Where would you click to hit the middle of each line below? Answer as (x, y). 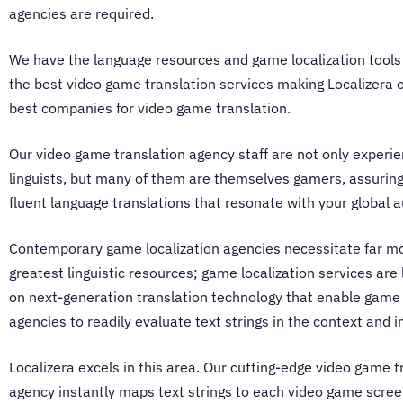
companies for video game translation (164, 108)
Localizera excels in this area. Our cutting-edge (162, 367)
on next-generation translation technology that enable (187, 297)
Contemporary (58, 249)
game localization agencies (193, 249)
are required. (112, 14)
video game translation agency (135, 154)
